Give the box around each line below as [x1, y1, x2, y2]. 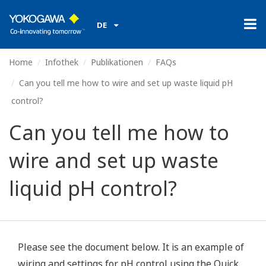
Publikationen [91, 56, 143, 68]
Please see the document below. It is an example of [18, 240, 244, 254]
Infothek [45, 56, 78, 68]
